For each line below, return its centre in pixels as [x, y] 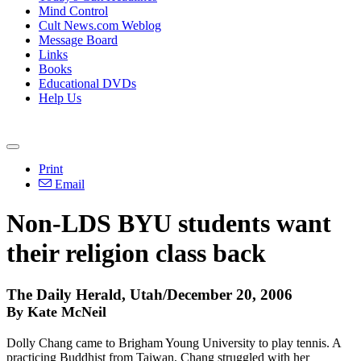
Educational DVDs [87, 83]
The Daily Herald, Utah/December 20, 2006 [149, 294]
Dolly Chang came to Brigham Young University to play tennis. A [174, 342]
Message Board [78, 40]
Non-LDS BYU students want [169, 224]
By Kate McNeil [56, 311]
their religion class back [136, 253]
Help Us [60, 98]
